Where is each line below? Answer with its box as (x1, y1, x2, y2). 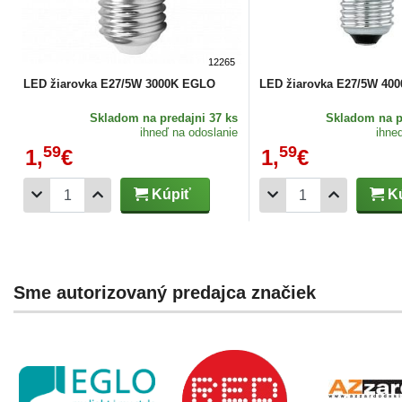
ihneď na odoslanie (139, 125, 238, 139)
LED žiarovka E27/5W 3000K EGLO (23, 76, 215, 91)
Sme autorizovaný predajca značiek (13, 282, 316, 302)
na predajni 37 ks (142, 110, 238, 125)
